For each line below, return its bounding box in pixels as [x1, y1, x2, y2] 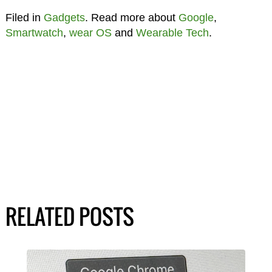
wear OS [69, 27, 112, 39]
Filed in [5, 12, 44, 24]
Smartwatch [5, 27, 63, 39]
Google [178, 12, 214, 24]
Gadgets [43, 12, 85, 24]
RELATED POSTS [5, 200, 134, 233]
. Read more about [84, 12, 178, 24]
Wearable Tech [135, 27, 209, 39]
